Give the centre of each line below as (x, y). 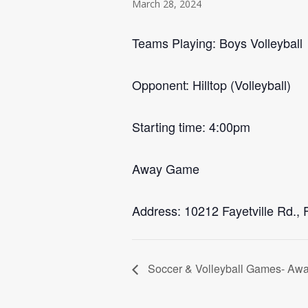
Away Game (166, 168)
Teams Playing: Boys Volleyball (217, 43)
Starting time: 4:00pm (191, 126)
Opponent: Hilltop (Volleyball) (211, 85)
